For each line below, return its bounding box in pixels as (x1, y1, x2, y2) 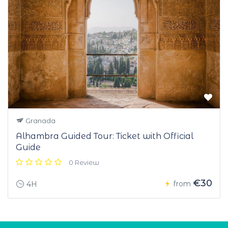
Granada (24, 117, 55, 125)
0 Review (69, 158, 99, 167)
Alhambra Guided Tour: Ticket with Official (16, 131, 193, 141)
